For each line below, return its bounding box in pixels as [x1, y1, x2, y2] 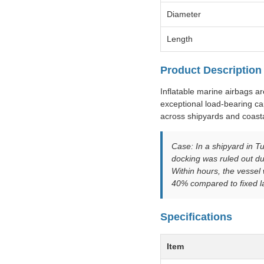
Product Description [160, 64, 262, 77]
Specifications [160, 211, 232, 223]
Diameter [167, 9, 201, 19]
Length [167, 34, 193, 44]
